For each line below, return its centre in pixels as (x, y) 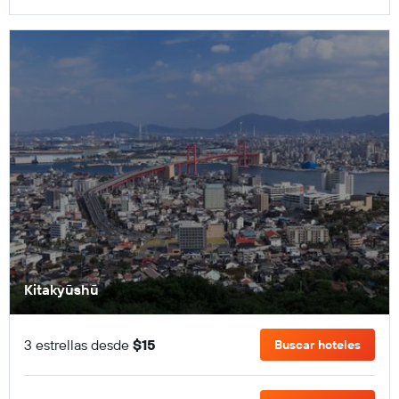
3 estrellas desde (78, 345)
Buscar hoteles (318, 345)
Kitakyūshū (61, 289)
